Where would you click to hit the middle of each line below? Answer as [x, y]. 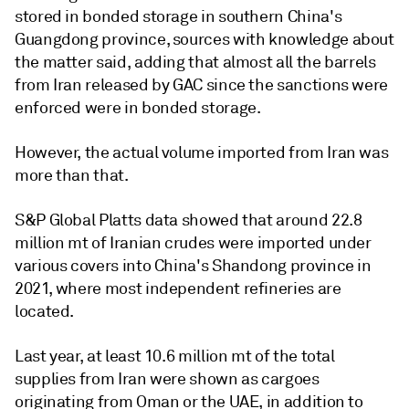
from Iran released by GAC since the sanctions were [202, 85]
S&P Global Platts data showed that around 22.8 [189, 220]
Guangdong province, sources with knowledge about [204, 39]
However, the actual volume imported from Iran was [202, 152]
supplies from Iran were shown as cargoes [167, 379]
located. [45, 311]
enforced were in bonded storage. [138, 108]
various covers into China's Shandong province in [193, 266]
